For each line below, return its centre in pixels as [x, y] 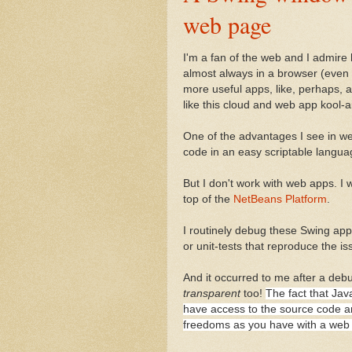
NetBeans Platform [280, 199]
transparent [212, 293]
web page [227, 24]
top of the [208, 199]
